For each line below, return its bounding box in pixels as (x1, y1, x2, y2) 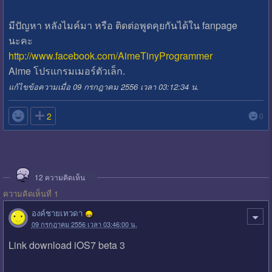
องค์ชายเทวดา (31, 206, 83, 219)
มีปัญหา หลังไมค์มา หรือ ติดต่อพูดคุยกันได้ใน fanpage (8, 18, 237, 32)
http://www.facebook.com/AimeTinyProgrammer (8, 48, 212, 63)
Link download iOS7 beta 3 (8, 237, 125, 252)
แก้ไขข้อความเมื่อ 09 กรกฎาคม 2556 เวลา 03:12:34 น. (8, 80, 199, 92)
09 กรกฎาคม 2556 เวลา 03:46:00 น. (31, 219, 137, 229)
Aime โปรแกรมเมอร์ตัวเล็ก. (8, 63, 125, 78)
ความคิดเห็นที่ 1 (2, 187, 58, 199)
